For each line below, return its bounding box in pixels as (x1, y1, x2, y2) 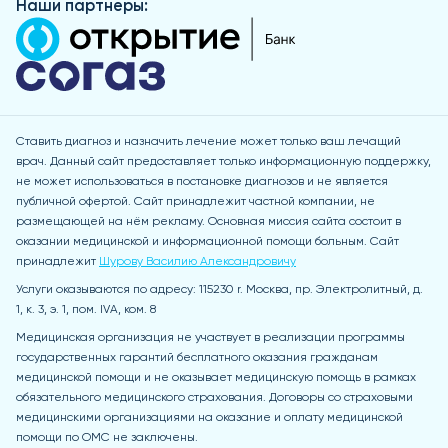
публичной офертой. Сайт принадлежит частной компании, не (16, 196, 375, 208)
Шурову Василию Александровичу (99, 256, 296, 268)
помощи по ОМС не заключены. (16, 432, 198, 444)
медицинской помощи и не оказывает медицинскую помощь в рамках (16, 372, 416, 384)
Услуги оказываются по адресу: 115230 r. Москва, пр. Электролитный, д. (16, 284, 423, 296)
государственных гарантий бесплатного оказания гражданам (16, 352, 378, 364)
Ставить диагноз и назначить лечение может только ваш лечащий (16, 136, 401, 148)
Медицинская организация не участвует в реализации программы (16, 332, 405, 344)
